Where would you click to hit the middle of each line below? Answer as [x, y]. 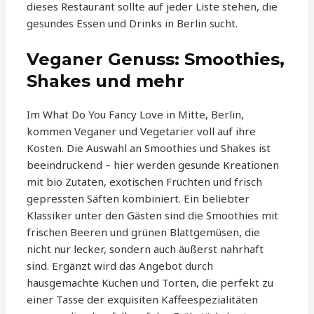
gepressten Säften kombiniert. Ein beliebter [138, 199]
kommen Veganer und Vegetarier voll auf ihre [142, 131]
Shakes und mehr [106, 81]
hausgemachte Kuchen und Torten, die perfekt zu [150, 283]
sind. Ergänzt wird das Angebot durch [120, 266]
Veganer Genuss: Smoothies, [156, 60]
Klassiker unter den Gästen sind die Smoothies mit [153, 216]
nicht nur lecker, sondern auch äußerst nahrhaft [145, 249]
